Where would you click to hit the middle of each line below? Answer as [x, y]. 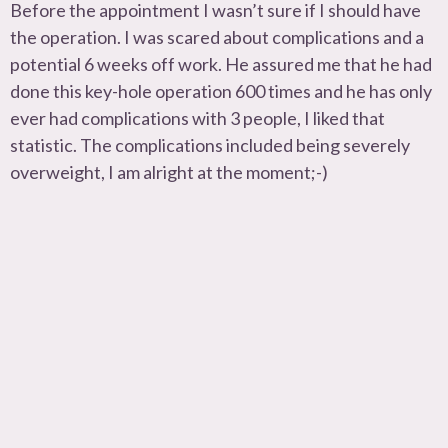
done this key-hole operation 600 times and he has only [221, 91]
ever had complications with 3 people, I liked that [197, 118]
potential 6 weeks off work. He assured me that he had [221, 64]
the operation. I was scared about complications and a [217, 37]
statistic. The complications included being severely [210, 145]
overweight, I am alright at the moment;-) [169, 172]
